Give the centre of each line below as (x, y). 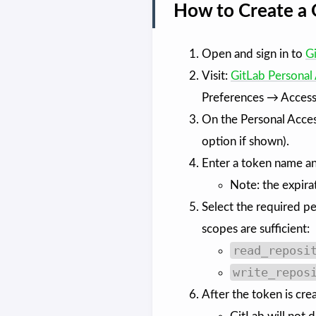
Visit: (216, 76)
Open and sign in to (253, 54)
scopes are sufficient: (255, 229)
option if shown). (245, 142)
